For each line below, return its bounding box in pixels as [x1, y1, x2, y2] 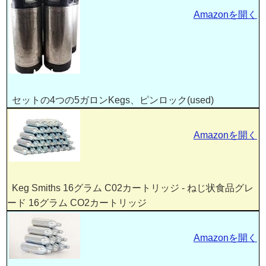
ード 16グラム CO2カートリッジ [7, 197, 147, 208]
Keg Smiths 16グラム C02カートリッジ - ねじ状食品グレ [7, 182, 254, 193]
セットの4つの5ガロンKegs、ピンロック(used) [7, 94, 214, 105]
